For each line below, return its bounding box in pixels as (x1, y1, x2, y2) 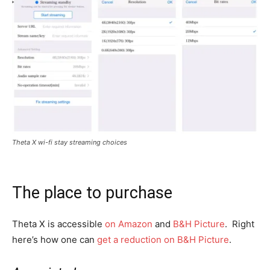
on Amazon (105, 218, 152, 230)
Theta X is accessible (12, 218, 105, 230)
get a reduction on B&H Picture (97, 233, 229, 245)
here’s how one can (12, 233, 97, 245)
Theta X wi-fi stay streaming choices (12, 137, 127, 146)
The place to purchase (12, 183, 172, 202)
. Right (225, 218, 254, 230)
